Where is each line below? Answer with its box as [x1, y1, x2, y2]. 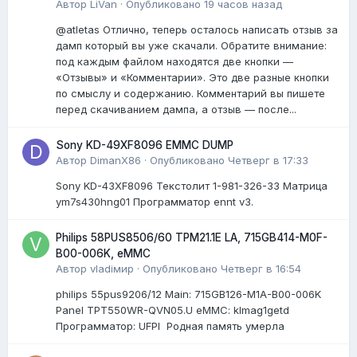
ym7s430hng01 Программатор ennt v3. [56, 194, 266, 208]
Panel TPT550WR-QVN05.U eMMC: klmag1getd [56, 303, 289, 316]
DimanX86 [90, 153, 141, 167]
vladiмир [90, 261, 134, 275]
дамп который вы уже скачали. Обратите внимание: [56, 38, 327, 52]
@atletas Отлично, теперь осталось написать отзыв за [56, 22, 338, 36]
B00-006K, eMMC [56, 246, 151, 260]
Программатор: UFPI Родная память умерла [56, 319, 294, 332]
